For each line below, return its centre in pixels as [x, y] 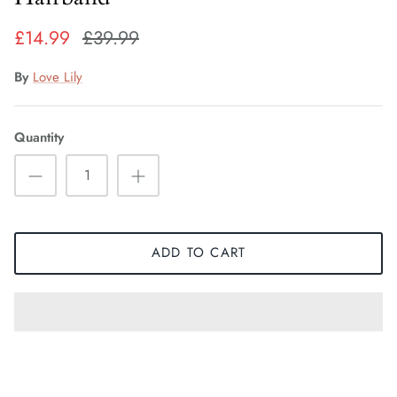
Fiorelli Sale [56, 24]
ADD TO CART [198, 253]
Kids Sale [47, 67]
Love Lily [58, 77]
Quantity [39, 137]
